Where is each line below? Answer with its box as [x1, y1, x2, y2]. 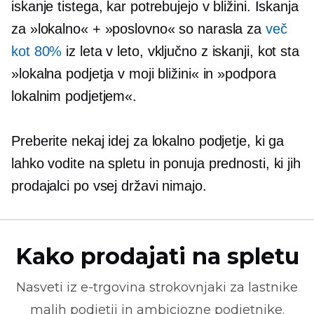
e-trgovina [81, 280, 146, 295]
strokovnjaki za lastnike [146, 280, 298, 295]
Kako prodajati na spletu [15, 243, 299, 270]
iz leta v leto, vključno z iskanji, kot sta [62, 43, 299, 59]
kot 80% [11, 43, 62, 59]
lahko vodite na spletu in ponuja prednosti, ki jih [11, 156, 301, 171]
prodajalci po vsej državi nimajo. [11, 178, 207, 193]
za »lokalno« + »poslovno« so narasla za [11, 21, 266, 36]
